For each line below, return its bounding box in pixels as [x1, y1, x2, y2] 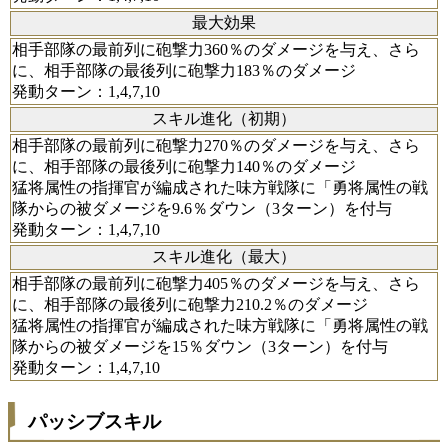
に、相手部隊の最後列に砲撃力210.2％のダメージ [12, 296, 368, 314]
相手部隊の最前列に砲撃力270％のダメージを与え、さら [12, 137, 420, 155]
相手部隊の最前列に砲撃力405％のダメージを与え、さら [12, 275, 420, 293]
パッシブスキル [28, 411, 161, 432]
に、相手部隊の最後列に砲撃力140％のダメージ [12, 158, 356, 176]
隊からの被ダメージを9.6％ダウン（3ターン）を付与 [12, 200, 392, 218]
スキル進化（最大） [152, 248, 296, 266]
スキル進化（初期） [152, 110, 296, 128]
